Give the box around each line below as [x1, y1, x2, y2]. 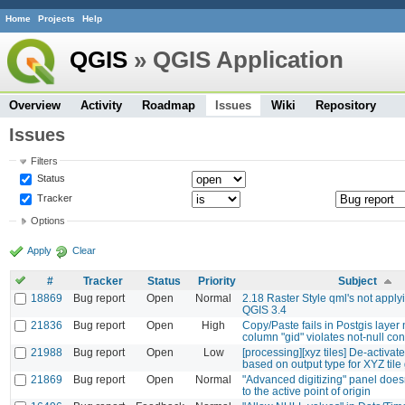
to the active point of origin [242, 384, 371, 397]
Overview [9, 98, 61, 112]
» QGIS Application [127, 45, 344, 73]
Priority [198, 274, 236, 287]
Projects [38, 14, 75, 24]
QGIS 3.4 [242, 303, 287, 316]
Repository [316, 98, 376, 112]
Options [30, 215, 65, 227]
